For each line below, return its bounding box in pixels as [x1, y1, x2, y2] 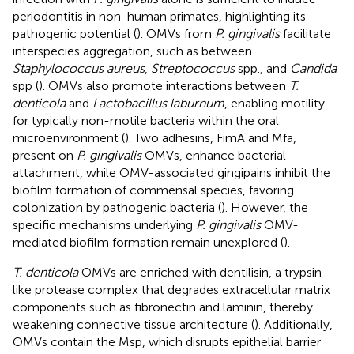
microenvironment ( [13, 130, 125, 145]
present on [13, 147, 77, 163]
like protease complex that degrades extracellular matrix [13, 281, 330, 297]
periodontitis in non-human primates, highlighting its [13, 8, 306, 24]
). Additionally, [254, 316, 333, 332]
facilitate [280, 25, 331, 41]
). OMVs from [137, 25, 215, 41]
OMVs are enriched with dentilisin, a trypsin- [78, 264, 328, 280]
